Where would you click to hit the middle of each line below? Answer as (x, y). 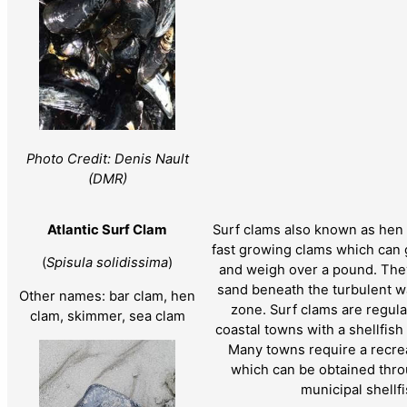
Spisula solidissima (107, 263)
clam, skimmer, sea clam (107, 317)
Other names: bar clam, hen (107, 297)
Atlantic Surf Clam (107, 229)
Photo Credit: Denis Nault (107, 159)
